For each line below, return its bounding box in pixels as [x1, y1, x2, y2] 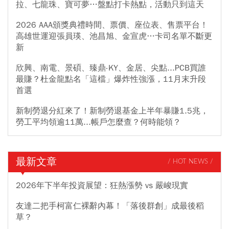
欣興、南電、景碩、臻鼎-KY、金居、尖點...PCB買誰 [16, 62, 206, 73]
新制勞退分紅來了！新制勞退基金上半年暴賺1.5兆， [16, 105, 209, 116]
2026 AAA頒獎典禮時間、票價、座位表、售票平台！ [16, 19, 208, 30]
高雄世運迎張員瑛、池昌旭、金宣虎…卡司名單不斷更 [16, 31, 212, 41]
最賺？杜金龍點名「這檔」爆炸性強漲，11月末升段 [16, 74, 206, 84]
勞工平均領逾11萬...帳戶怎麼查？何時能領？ [16, 117, 181, 127]
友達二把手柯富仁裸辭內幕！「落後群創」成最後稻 [16, 200, 204, 211]
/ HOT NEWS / [168, 158, 213, 166]
